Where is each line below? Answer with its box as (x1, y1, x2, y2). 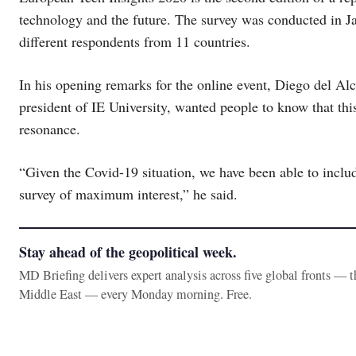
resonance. (19, 118, 80, 138)
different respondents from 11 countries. (19, 31, 250, 51)
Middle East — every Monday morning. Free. (19, 284, 252, 303)
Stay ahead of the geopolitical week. (19, 241, 237, 262)
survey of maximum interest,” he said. (19, 184, 238, 203)
